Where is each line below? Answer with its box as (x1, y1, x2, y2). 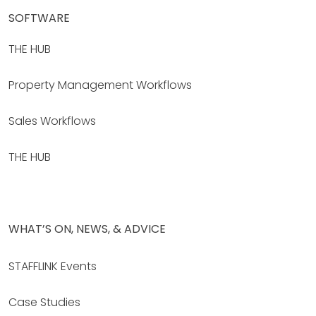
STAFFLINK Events (8, 257, 97, 274)
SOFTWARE (8, 9, 70, 26)
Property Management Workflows (8, 76, 192, 93)
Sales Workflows (8, 112, 96, 129)
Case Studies (8, 293, 80, 310)
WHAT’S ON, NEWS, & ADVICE (8, 220, 166, 237)
